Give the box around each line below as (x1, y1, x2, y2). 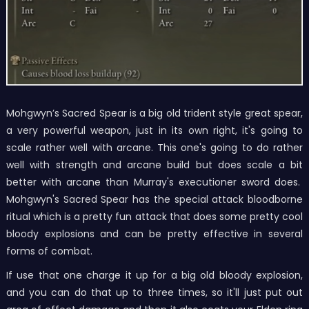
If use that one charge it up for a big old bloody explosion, (6, 268, 303, 282)
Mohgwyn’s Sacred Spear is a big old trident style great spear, (6, 106, 303, 120)
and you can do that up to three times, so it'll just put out (6, 285, 303, 299)
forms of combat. (6, 243, 92, 258)
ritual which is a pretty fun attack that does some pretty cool (6, 209, 303, 223)
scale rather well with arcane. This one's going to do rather (6, 140, 303, 154)
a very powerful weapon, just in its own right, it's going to (6, 123, 303, 137)
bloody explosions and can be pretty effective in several (6, 226, 303, 241)
